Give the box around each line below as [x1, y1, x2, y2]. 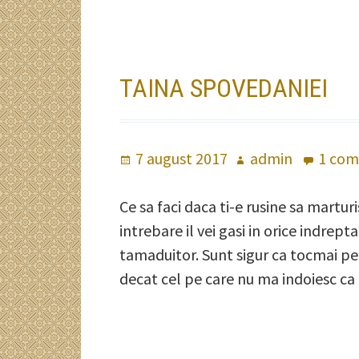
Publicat [119, 148, 177, 168]
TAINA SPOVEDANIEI [119, 73, 329, 103]
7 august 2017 [135, 148, 228, 168]
